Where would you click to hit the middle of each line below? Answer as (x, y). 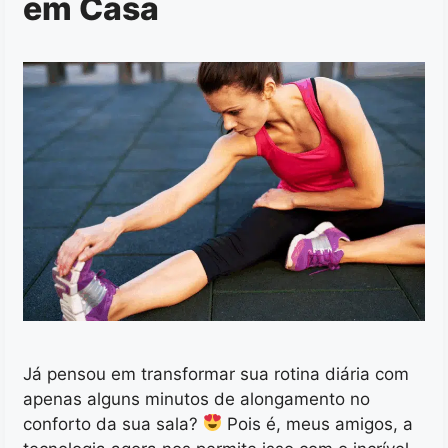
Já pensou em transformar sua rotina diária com (216, 373)
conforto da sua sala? (113, 423)
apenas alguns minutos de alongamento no (196, 398)
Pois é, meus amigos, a (318, 423)
